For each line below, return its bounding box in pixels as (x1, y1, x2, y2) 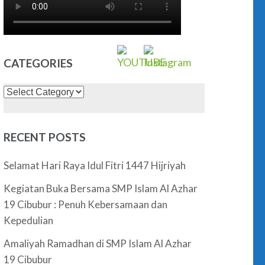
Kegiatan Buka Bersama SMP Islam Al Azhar (4, 182, 198, 195)
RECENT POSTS (4, 130, 86, 144)
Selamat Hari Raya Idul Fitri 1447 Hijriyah (4, 159, 186, 172)
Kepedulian (4, 214, 54, 227)
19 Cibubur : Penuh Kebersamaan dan (4, 198, 168, 211)
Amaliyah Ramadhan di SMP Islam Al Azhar (4, 237, 192, 250)
